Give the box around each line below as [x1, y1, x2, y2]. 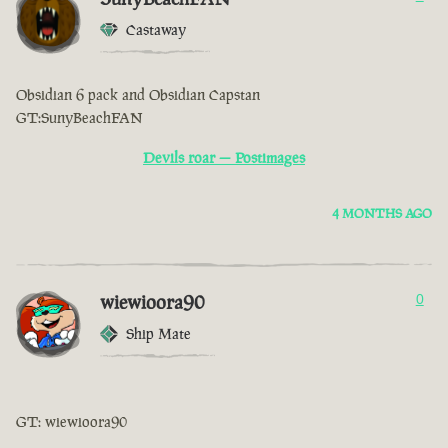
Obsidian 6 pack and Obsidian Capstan [16, 85, 260, 105]
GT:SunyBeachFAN [16, 108, 143, 128]
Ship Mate [126, 324, 191, 344]
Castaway [126, 20, 186, 40]
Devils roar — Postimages [143, 148, 305, 168]
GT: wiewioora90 [16, 412, 127, 432]
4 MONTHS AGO [332, 205, 432, 223]
